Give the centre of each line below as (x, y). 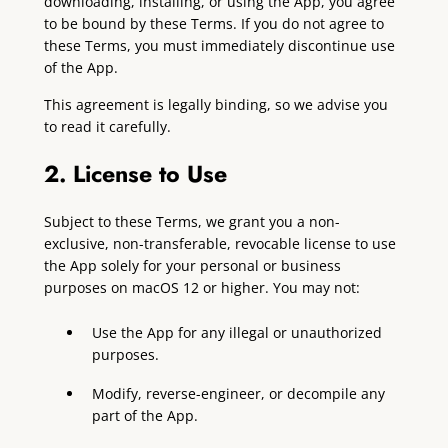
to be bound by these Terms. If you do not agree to (213, 24)
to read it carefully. (107, 126)
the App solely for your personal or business (192, 266)
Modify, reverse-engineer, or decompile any (239, 394)
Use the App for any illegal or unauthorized (237, 333)
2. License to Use (135, 173)
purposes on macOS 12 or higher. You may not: (201, 288)
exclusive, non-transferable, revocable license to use (219, 244)
